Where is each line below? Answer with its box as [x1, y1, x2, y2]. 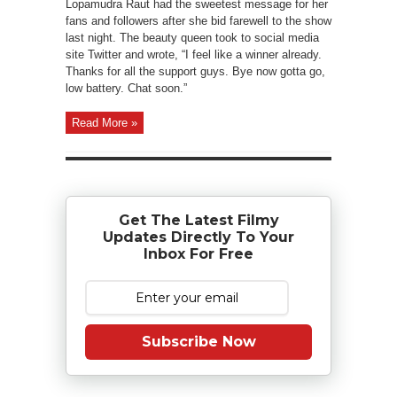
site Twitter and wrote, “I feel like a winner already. [66, 48, 322, 61]
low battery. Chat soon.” [66, 82, 187, 95]
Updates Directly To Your [103, 229, 294, 245]
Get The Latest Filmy [118, 212, 279, 229]
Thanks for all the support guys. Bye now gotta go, [66, 65, 325, 78]
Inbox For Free [144, 245, 253, 262]
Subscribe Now [141, 333, 256, 350]
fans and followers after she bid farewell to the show [66, 14, 331, 27]
